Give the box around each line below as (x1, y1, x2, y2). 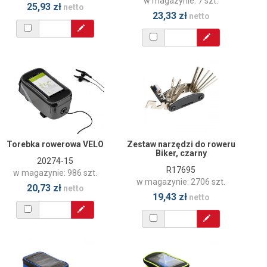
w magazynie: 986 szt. (13, 168, 97, 178)
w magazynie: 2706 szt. (136, 177, 225, 187)
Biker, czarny (155, 148, 207, 159)
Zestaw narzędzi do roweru (126, 139, 235, 150)
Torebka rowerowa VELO (7, 139, 104, 150)
